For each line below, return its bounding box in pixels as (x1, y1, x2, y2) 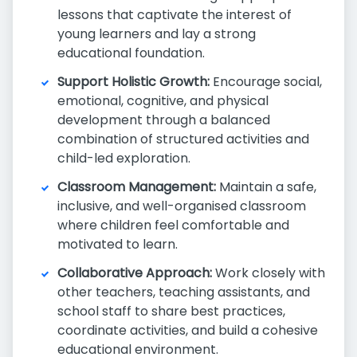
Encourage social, (210, 73, 322, 91)
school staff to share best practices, (57, 302, 285, 320)
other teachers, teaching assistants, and (57, 283, 310, 301)
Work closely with (212, 264, 325, 282)
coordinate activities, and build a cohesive (57, 321, 318, 339)
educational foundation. (57, 44, 205, 62)
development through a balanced (57, 111, 270, 129)
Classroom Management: (57, 178, 216, 196)
